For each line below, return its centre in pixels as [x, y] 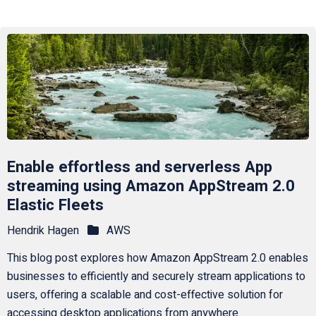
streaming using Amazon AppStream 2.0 [151, 186]
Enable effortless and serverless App [139, 167]
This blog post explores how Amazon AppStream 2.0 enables [157, 259]
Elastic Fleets [55, 205]
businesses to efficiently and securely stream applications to [156, 277]
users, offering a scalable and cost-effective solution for [145, 295]
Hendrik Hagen [43, 231]
